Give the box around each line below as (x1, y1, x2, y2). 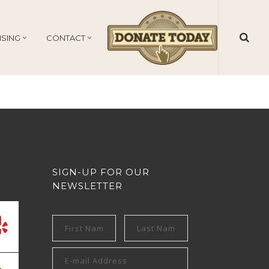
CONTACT (46, 33, 85, 43)
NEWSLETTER (52, 180, 122, 192)
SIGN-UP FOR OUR (52, 166, 150, 178)
